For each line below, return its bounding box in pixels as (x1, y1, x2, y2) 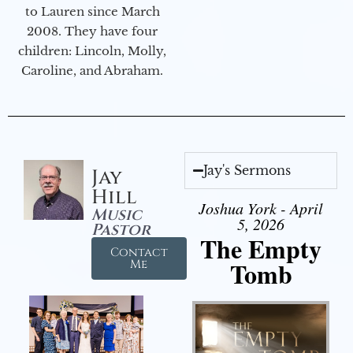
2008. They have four (27, 24, 158, 39)
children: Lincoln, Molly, (18, 43, 166, 59)
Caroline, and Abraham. (21, 63, 163, 79)
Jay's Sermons (203, 162, 292, 179)
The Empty (200, 230, 321, 268)
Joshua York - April (199, 198, 323, 219)
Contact (110, 244, 168, 262)
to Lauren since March (24, 4, 160, 20)
